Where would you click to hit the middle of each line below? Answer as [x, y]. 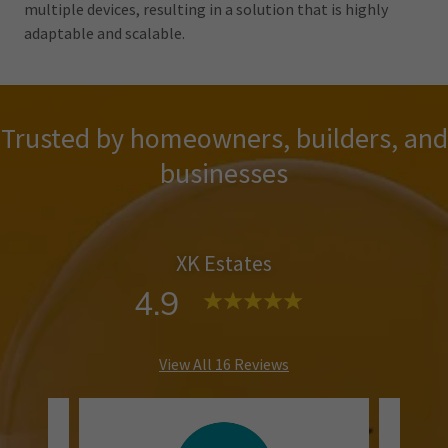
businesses [224, 173]
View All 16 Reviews [224, 364]
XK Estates [224, 263]
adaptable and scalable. [104, 33]
